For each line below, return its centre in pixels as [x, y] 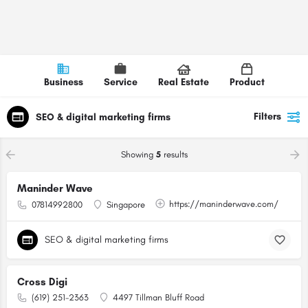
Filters [267, 117]
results [174, 154]
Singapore [126, 205]
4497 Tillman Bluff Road [158, 297]
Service [120, 82]
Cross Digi [42, 282]
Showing [138, 154]
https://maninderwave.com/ [224, 204]
